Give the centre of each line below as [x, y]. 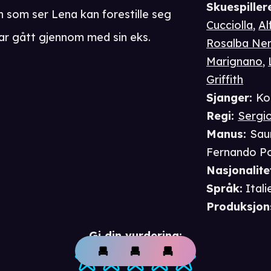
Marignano [235, 62]
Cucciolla [230, 25]
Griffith [225, 80]
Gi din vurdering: [135, 236]
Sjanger [228, 98]
